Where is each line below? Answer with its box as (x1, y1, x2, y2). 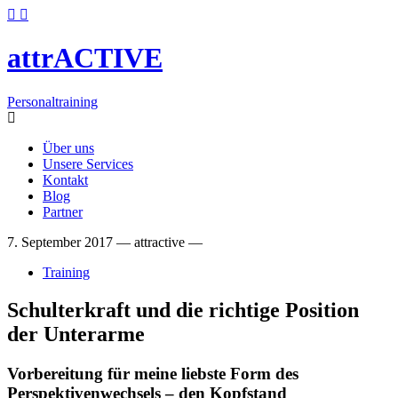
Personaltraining (7, 93, 98, 109)
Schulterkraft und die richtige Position (7, 298, 359, 322)
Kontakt (43, 171, 88, 187)
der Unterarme (7, 322, 145, 346)
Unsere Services (43, 155, 133, 171)
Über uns (43, 139, 94, 155)
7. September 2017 (7, 234, 113, 250)
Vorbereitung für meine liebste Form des (7, 363, 298, 383)
